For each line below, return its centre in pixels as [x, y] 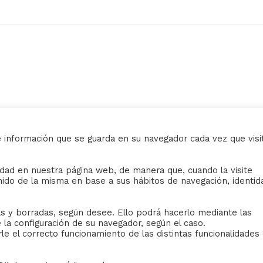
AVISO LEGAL [177, 150]
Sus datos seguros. [186, 176]
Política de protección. [193, 190]
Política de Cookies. [187, 204]
